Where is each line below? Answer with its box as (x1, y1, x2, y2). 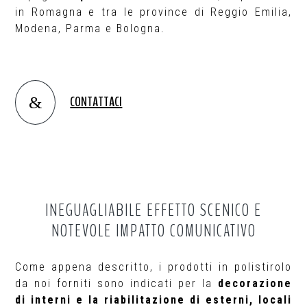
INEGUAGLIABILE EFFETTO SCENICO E (45, 199, 262, 222)
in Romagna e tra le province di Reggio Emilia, (15, 5, 292, 19)
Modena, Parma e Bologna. (15, 22, 166, 35)
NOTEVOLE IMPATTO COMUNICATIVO (51, 219, 256, 243)
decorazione (217, 277, 292, 290)
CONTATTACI (70, 93, 123, 111)
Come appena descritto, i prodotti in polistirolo (15, 260, 292, 273)
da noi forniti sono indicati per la (15, 277, 218, 290)
